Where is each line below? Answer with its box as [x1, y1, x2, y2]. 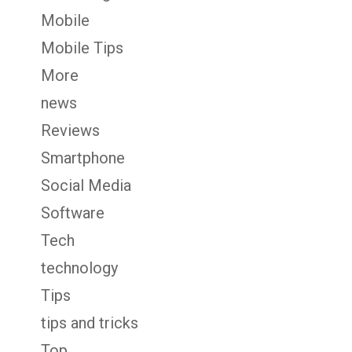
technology [41, 258, 118, 277]
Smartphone [41, 148, 125, 167]
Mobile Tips [41, 38, 123, 57]
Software [41, 203, 104, 222]
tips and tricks [41, 313, 138, 332]
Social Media [41, 175, 131, 195]
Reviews [41, 120, 100, 140]
